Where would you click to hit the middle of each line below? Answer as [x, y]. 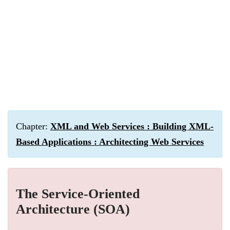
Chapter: [33, 126]
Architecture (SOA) [73, 209]
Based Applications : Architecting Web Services [110, 142]
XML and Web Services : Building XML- [132, 126]
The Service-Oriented [78, 194]
